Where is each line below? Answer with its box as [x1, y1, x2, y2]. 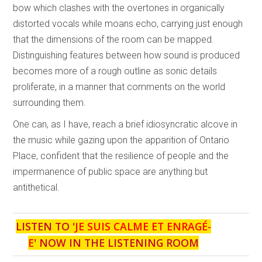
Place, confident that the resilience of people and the [13, 150, 229, 161]
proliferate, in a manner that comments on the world [13, 81, 226, 92]
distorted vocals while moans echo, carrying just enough [13, 18, 243, 29]
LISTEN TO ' [16, 219, 75, 233]
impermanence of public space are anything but [13, 166, 208, 177]
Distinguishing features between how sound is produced [13, 49, 240, 61]
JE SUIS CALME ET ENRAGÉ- [75, 219, 211, 233]
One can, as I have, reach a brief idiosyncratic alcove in [13, 118, 238, 130]
